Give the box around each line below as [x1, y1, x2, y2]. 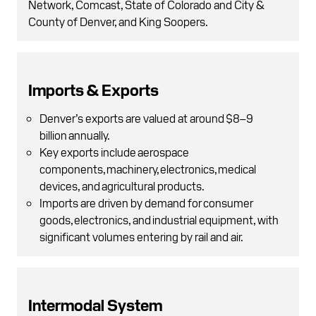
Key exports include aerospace [39, 144, 189, 159]
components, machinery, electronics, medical [39, 161, 256, 176]
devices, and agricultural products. [39, 178, 205, 193]
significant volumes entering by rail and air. [39, 229, 243, 243]
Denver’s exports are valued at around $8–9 [39, 110, 253, 125]
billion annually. [39, 127, 110, 142]
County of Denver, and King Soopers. [28, 13, 208, 28]
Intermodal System [28, 293, 162, 315]
